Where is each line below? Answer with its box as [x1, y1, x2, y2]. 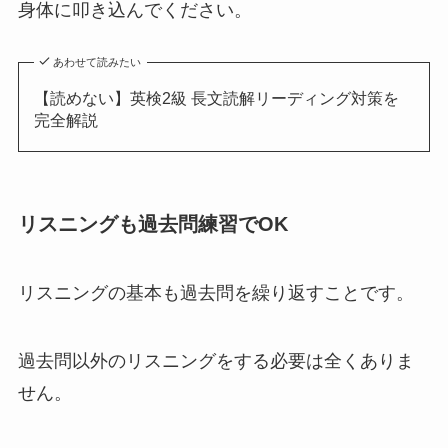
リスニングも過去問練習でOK [17, 212, 288, 235]
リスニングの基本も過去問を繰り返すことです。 [17, 283, 414, 304]
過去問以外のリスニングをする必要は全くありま [17, 351, 414, 371]
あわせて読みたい [53, 56, 142, 69]
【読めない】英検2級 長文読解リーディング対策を [33, 89, 399, 108]
